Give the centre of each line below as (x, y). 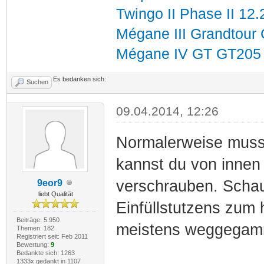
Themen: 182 (35, 228)
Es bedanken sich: (80, 79)
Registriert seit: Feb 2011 (52, 236)
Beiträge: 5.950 (38, 220)
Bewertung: (33, 244)
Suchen (37, 82)
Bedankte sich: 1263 (45, 253)
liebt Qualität (55, 194)
